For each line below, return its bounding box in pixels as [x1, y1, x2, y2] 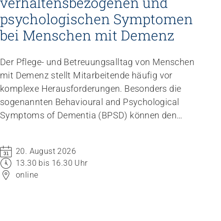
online [16, 170, 38, 180]
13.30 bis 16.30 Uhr [16, 158, 88, 168]
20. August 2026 [16, 146, 76, 156]
